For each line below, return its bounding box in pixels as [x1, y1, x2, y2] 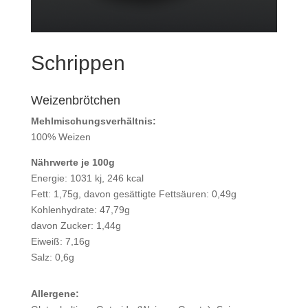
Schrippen [30, 52, 125, 75]
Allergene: [30, 288, 79, 300]
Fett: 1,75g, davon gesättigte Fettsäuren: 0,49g [30, 188, 236, 200]
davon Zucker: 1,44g [30, 220, 121, 232]
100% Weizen [30, 131, 91, 143]
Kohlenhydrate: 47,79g [30, 204, 130, 216]
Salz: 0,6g [30, 252, 74, 263]
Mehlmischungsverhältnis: [30, 115, 156, 127]
